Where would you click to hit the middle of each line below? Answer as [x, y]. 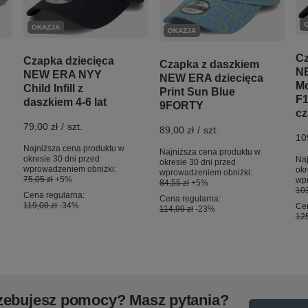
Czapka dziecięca [69, 61]
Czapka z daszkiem [209, 64]
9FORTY [181, 105]
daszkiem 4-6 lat [65, 102]
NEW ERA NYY [63, 75]
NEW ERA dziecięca [211, 78]
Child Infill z [54, 89]
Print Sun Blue [197, 91]
